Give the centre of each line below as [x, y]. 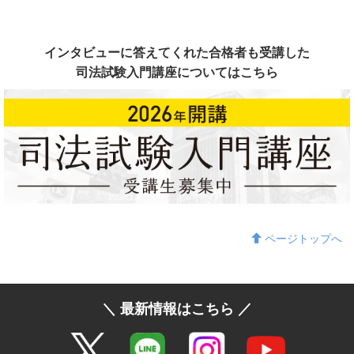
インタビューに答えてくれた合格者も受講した [177, 52]
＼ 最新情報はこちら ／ [177, 309]
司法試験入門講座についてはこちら [177, 72]
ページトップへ [303, 238]
